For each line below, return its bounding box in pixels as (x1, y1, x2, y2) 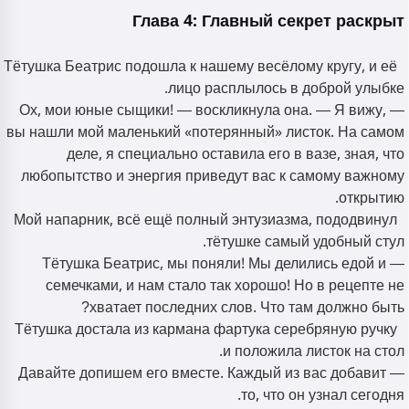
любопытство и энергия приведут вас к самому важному (21, 161, 404, 192)
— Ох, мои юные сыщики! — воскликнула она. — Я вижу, (19, 95, 386, 126)
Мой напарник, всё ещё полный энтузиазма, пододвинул (14, 204, 397, 236)
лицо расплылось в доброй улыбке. (168, 73, 404, 104)
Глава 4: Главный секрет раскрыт (132, 5, 404, 38)
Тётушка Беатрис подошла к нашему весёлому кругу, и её (4, 51, 397, 82)
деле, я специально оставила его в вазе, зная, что (67, 139, 404, 170)
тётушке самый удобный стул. (206, 226, 404, 257)
